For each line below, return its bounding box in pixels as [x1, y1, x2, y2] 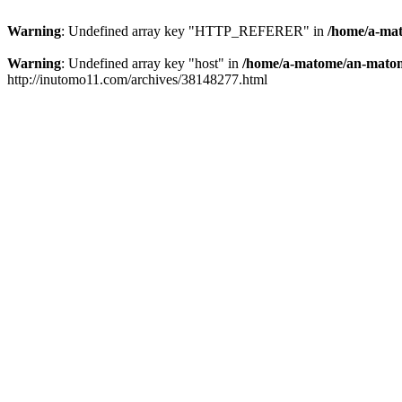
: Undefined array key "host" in [61, 56, 242, 71]
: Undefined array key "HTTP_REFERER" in [61, 23, 328, 39]
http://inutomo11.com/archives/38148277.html [7, 72, 267, 87]
